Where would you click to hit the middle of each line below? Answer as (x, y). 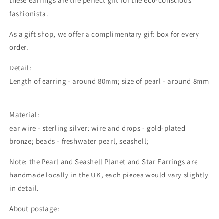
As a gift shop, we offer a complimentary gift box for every (104, 34)
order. (19, 47)
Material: (24, 115)
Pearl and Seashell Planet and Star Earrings (113, 162)
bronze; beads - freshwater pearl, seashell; (80, 141)
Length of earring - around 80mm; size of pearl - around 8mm (109, 81)
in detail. (25, 188)
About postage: (34, 208)
